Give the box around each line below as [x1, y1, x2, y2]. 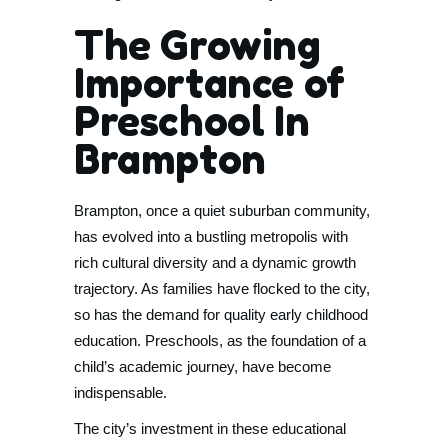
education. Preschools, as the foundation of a [74, 332, 366, 349]
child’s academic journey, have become [74, 358, 331, 375]
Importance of [74, 59, 345, 107]
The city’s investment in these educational [74, 420, 346, 437]
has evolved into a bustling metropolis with [74, 228, 348, 245]
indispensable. [74, 384, 167, 401]
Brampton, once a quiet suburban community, [74, 202, 370, 219]
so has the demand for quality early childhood [74, 306, 368, 323]
